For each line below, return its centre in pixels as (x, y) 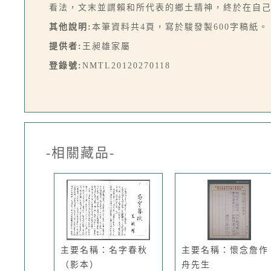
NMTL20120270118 (126, 66)
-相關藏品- (80, 153)
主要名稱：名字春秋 (104, 250)
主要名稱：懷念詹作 (225, 250)
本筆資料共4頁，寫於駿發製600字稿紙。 (180, 27)
